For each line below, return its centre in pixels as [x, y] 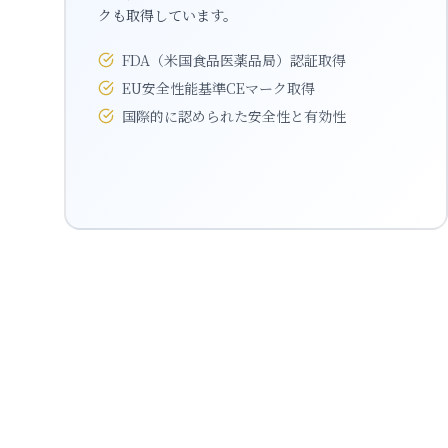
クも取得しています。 [167, 15]
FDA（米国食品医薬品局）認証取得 [234, 60]
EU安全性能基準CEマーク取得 [218, 88]
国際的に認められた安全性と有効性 [234, 116]
